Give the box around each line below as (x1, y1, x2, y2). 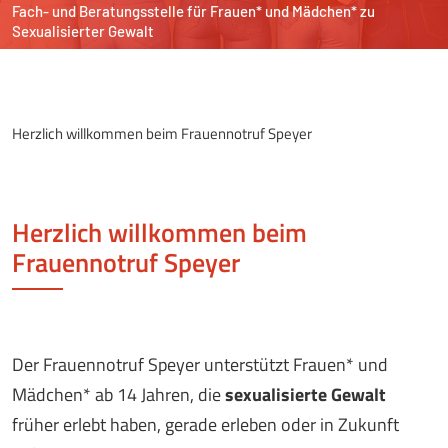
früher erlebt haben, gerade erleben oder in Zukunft (12, 411, 399, 439)
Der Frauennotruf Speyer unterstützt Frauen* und (12, 351, 388, 379)
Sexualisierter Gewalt (12, 22, 154, 41)
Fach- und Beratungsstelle (12, 2, 184, 21)
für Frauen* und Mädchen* (187, 2, 357, 21)
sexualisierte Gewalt (225, 381, 386, 409)
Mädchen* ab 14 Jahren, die (12, 381, 225, 409)
